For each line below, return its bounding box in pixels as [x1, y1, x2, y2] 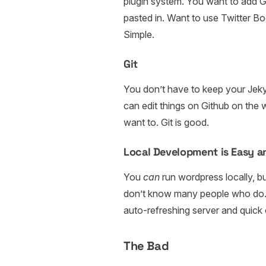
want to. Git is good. [123, 116, 209, 129]
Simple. [123, 28, 154, 41]
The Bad [123, 238, 169, 254]
